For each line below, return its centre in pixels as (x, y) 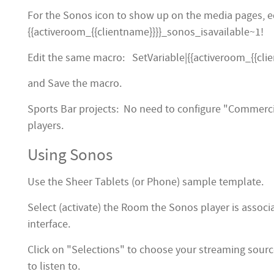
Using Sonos (70, 155)
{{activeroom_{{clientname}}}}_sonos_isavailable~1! (146, 32)
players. (46, 126)
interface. (49, 224)
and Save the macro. (75, 83)
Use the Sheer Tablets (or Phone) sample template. (146, 182)
